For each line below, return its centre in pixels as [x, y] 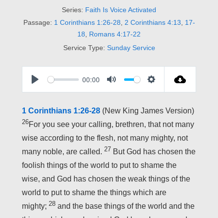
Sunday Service [131, 48]
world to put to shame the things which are [94, 193]
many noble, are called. [63, 152]
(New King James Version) [148, 111]
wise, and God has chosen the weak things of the [106, 179]
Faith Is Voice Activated [121, 10]
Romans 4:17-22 [115, 34]
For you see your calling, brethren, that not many [111, 125]
